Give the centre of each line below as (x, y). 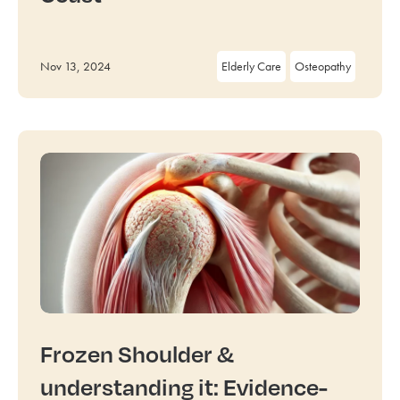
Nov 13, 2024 (75, 66)
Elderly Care (251, 66)
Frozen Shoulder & (137, 354)
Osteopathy (323, 66)
